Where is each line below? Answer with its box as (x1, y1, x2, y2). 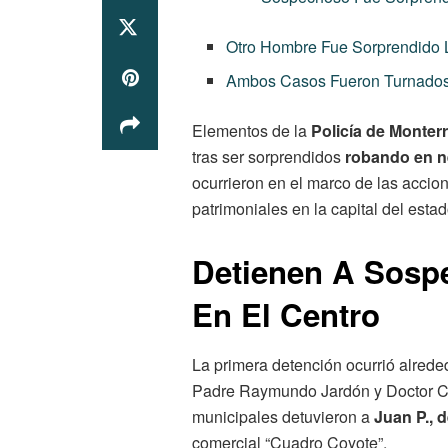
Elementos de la (192, 119, 311, 143)
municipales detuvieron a (192, 405, 374, 428)
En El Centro (192, 292, 380, 338)
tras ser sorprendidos (192, 145, 345, 169)
